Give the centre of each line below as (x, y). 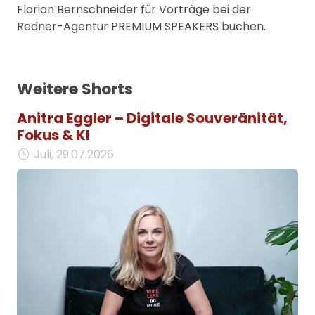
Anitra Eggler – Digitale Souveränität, (152, 118)
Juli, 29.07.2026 (74, 154)
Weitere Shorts (75, 89)
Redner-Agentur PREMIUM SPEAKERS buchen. (141, 26)
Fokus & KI (53, 135)
